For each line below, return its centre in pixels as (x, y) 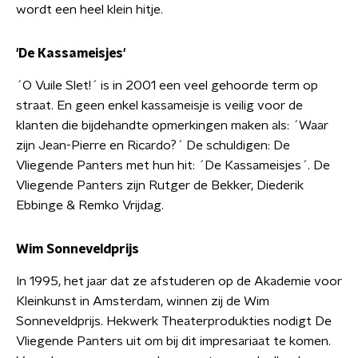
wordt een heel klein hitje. (89, 10)
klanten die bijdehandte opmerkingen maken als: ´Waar (172, 125)
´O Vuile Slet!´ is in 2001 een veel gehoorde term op (167, 86)
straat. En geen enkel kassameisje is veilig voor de (159, 105)
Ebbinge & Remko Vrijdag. (90, 205)
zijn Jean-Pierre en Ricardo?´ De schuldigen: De (153, 145)
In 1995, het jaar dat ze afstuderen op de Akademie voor (179, 281)
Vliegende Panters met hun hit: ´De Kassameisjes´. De (173, 165)
